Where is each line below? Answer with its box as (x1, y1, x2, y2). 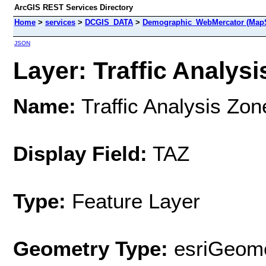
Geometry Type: (13, 236, 168, 260)
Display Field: (13, 141, 147, 165)
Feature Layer (72, 189, 200, 213)
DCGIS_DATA (85, 18, 133, 27)
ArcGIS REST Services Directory (14, 3, 133, 12)
